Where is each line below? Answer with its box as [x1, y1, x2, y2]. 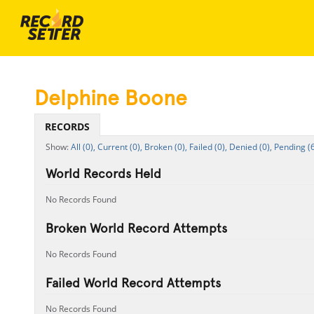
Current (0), [97, 141, 142, 153]
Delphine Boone [34, 86, 187, 110]
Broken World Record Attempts [45, 221, 227, 235]
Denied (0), [228, 141, 272, 153]
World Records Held [45, 166, 161, 181]
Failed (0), [189, 141, 227, 153]
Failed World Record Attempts [45, 275, 221, 290]
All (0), [70, 141, 95, 153]
